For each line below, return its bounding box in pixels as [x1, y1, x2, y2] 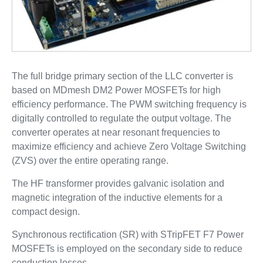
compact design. [11, 206, 80, 217]
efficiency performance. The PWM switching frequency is [11, 99, 247, 109]
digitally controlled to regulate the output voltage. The [11, 113, 231, 123]
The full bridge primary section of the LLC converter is [11, 70, 233, 81]
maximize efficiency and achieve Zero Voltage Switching [11, 141, 246, 151]
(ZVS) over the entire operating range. [11, 155, 168, 166]
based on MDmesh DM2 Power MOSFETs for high [11, 85, 221, 95]
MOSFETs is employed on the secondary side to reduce [11, 243, 242, 254]
